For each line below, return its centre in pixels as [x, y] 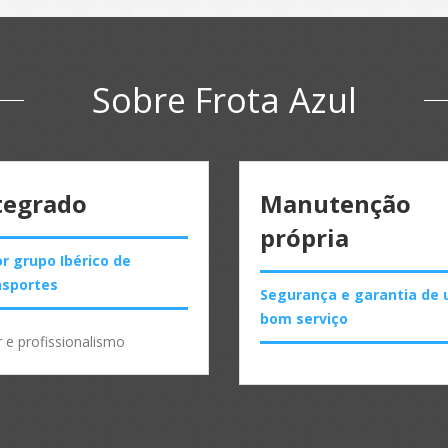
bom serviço [304, 318]
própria [304, 237]
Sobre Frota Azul [224, 100]
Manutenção [335, 203]
